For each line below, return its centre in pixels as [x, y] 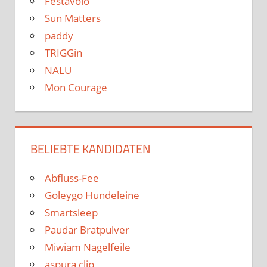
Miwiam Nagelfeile [88, 247]
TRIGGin [63, 52]
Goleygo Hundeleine [92, 195]
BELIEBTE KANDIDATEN [91, 148]
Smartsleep [71, 212]
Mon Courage [76, 87]
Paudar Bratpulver [87, 229]
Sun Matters [73, 18]
